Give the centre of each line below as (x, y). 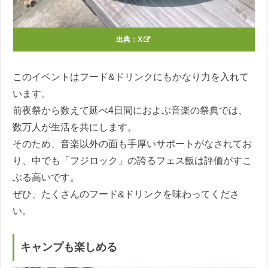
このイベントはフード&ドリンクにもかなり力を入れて (131, 77)
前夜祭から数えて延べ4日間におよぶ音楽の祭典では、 (130, 111)
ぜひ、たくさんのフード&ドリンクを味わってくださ (126, 194)
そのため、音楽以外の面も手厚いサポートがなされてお (132, 144)
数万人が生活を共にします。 (75, 127)
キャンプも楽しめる (69, 247)
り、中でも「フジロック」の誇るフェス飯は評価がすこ (132, 161)
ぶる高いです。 (46, 178)
